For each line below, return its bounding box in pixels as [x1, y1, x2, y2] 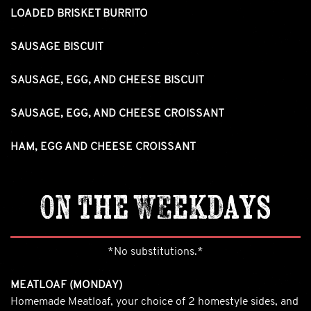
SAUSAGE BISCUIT [10, 41, 103, 53]
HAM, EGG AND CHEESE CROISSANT [10, 141, 196, 153]
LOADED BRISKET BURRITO [10, 8, 148, 19]
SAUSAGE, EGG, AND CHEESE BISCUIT [10, 74, 204, 86]
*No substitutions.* [108, 246, 203, 258]
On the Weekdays [40, 185, 271, 227]
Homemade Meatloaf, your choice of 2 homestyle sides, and [10, 296, 299, 308]
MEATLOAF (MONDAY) [10, 279, 122, 291]
